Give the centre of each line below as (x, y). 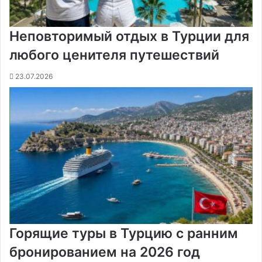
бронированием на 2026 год (105, 252)
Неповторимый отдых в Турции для (129, 36)
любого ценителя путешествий (114, 55)
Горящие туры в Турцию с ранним (124, 234)
